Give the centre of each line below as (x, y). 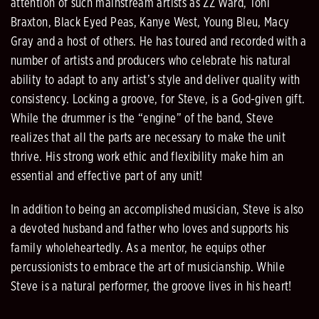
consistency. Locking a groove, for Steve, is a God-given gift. (158, 100)
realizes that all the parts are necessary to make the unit (148, 138)
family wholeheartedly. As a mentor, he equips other (138, 249)
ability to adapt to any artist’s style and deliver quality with (156, 81)
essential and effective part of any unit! (107, 177)
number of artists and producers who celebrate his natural (151, 62)
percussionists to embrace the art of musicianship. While (148, 268)
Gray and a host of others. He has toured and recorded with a (159, 42)
